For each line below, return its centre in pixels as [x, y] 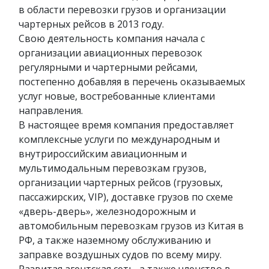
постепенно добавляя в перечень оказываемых [132, 81]
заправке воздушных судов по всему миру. [120, 254]
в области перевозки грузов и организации [122, 9]
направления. [51, 110]
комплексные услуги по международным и [119, 139]
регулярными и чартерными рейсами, [108, 67]
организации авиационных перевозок [110, 53]
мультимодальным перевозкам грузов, [113, 168]
